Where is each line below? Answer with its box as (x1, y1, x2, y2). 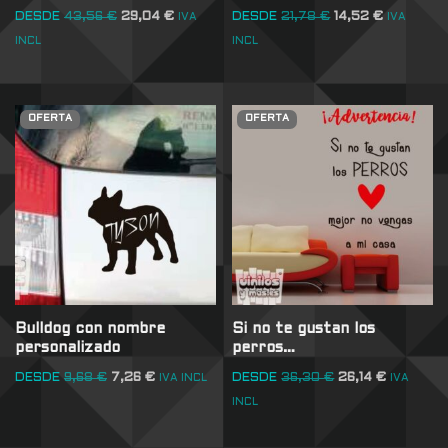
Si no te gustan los (232, 322, 376, 337)
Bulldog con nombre (15, 322, 165, 337)
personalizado (15, 341, 120, 356)
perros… (232, 341, 296, 356)
